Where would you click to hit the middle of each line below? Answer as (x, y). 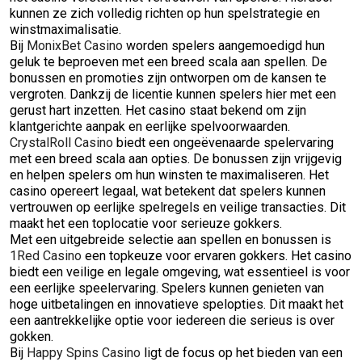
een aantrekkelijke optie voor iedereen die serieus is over (172, 320)
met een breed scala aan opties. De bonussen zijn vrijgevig (176, 159)
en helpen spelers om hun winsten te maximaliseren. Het (169, 175)
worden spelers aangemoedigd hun (224, 46)
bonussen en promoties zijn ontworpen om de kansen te (168, 78)
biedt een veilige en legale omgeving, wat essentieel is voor (180, 272)
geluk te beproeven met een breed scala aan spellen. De (168, 62)
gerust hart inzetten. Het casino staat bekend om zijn (158, 110)
